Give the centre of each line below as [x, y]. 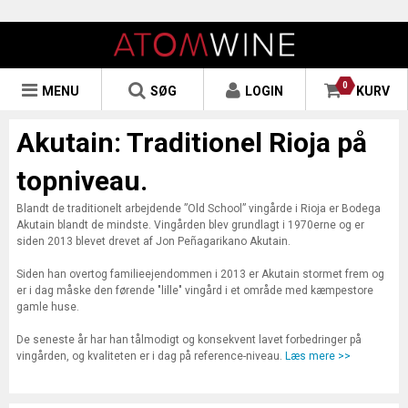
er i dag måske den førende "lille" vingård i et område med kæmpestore [195, 291]
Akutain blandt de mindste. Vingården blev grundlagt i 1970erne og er [190, 225]
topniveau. [82, 181]
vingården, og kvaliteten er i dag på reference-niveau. [151, 356]
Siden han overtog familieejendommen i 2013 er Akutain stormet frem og [200, 274]
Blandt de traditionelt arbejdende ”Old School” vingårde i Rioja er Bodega [199, 209]
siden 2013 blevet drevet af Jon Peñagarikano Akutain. [153, 241]
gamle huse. [48, 307]
